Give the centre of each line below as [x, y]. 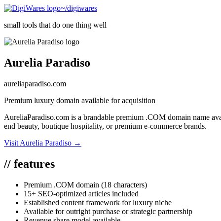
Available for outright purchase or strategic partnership [108, 211]
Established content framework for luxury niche [98, 202]
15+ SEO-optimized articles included [81, 193]
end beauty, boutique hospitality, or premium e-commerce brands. [105, 126]
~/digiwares [79, 8]
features [33, 164]
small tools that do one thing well [55, 25]
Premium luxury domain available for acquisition [80, 100]
